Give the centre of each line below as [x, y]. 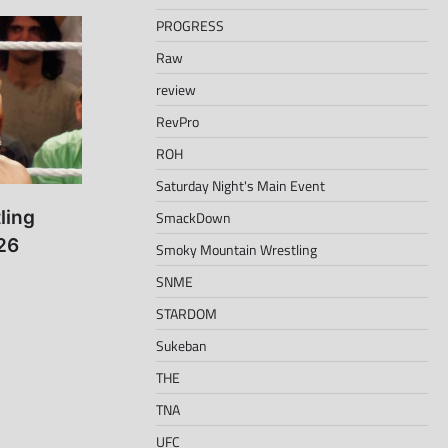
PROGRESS [190, 25]
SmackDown [193, 217]
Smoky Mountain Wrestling [236, 249]
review [176, 89]
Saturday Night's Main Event [240, 185]
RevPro [177, 121]
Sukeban [181, 345]
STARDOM [186, 313]
